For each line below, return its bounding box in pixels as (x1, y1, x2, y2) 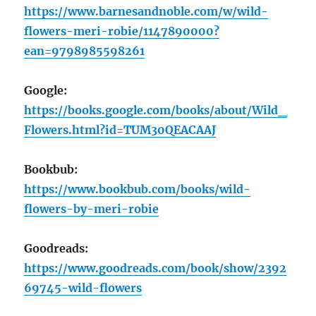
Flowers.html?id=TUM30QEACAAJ (24, 122, 217, 137)
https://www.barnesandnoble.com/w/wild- (24, 4, 269, 18)
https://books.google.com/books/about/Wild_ (24, 102, 288, 117)
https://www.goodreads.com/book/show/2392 (24, 260, 287, 275)
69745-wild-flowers (24, 280, 142, 295)
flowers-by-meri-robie (24, 201, 159, 216)
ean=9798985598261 (24, 43, 145, 58)
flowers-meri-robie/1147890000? (24, 23, 220, 38)
